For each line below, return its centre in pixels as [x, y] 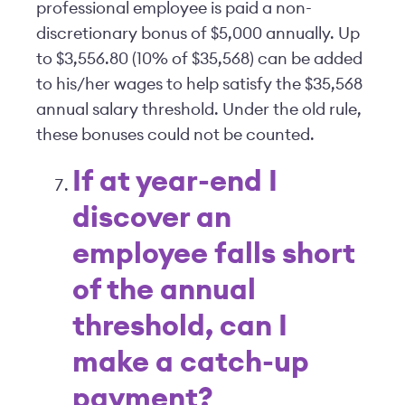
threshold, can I [180, 326]
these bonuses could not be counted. [175, 135]
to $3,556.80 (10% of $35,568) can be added [199, 59]
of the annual [164, 290]
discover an [152, 218]
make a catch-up [191, 363]
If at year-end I [175, 182]
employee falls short [214, 254]
